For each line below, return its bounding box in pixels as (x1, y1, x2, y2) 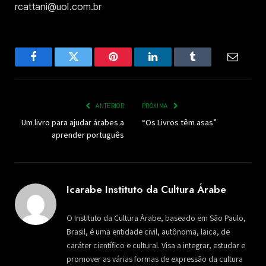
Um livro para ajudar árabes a (21, 117, 124, 128)
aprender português (52, 129, 124, 141)
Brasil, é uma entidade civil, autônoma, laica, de (66, 226, 230, 237)
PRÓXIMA (142, 102, 169, 110)
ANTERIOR (94, 102, 124, 110)
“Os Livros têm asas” (142, 117, 217, 128)
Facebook (33, 60, 74, 71)
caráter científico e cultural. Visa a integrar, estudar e (66, 240, 245, 251)
